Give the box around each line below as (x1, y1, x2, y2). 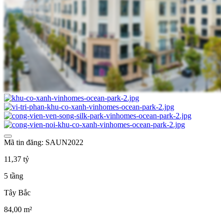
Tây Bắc (4, 188, 31, 197)
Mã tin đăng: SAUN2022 (4, 138, 83, 147)
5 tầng (4, 171, 23, 180)
